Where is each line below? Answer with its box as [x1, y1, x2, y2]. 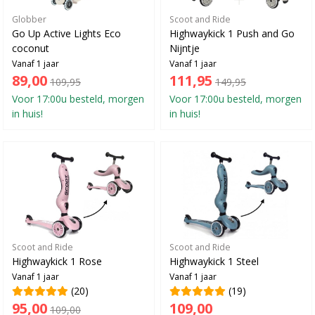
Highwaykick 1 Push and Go [169, 25, 295, 39]
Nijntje [169, 40, 200, 54]
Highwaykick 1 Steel [169, 253, 259, 267]
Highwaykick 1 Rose [12, 253, 102, 267]
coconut [12, 40, 49, 54]
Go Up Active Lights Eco [12, 25, 121, 39]
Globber [12, 12, 46, 25]
